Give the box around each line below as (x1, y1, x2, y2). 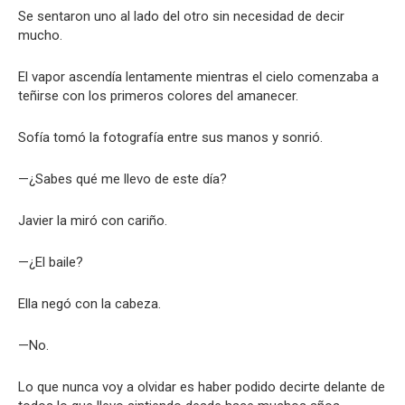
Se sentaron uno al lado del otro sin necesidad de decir (18, 8, 344, 24)
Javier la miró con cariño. (18, 212, 167, 229)
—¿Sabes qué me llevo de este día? (18, 171, 227, 187)
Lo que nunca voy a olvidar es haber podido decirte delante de (18, 379, 385, 395)
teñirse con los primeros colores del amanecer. (18, 88, 298, 104)
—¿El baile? (18, 254, 83, 270)
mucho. (18, 27, 62, 43)
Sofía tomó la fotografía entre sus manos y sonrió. (18, 129, 323, 146)
